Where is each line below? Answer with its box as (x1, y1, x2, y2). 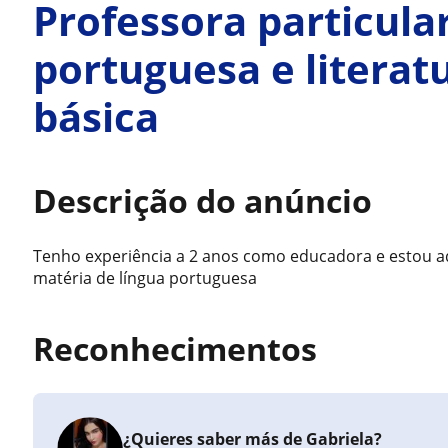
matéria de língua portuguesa (33, 267, 258, 289)
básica (33, 89, 160, 144)
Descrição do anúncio (33, 179, 373, 222)
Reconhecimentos (33, 327, 318, 370)
